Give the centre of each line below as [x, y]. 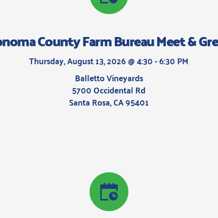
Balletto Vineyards [109, 77]
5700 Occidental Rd [109, 90]
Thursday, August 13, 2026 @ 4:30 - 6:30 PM [109, 60]
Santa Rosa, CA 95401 [109, 102]
